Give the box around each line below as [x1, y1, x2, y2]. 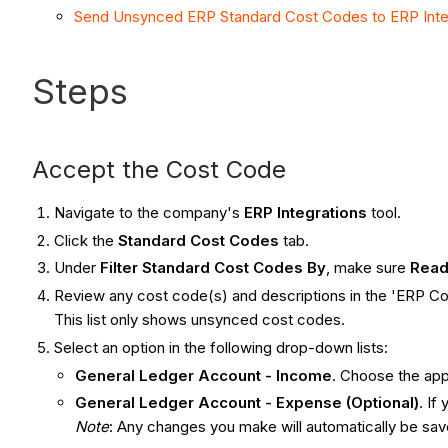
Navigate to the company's [54, 202, 245, 222]
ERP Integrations [244, 202, 368, 222]
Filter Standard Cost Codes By [100, 258, 327, 278]
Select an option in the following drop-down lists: [54, 337, 389, 357]
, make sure [326, 258, 411, 278]
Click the [54, 230, 119, 250]
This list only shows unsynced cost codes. [54, 310, 350, 330]
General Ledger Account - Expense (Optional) [75, 393, 420, 413]
